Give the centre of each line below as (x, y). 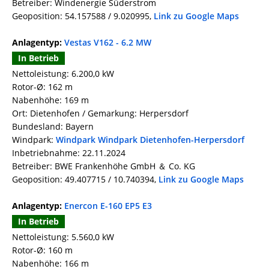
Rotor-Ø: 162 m (42, 87)
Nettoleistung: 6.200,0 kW (63, 74)
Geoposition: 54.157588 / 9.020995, (83, 16)
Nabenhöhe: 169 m (50, 100)
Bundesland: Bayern (53, 127)
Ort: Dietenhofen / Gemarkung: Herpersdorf (100, 113)
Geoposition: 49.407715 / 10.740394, (85, 180)
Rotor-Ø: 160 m (42, 250)
